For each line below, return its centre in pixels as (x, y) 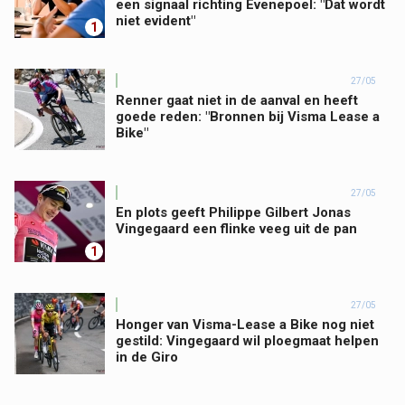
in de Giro (147, 357)
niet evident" (155, 21)
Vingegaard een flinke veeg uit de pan (236, 229)
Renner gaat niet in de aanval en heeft (237, 100)
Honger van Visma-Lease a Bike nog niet (245, 325)
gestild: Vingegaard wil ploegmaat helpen (247, 341)
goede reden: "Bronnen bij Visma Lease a (248, 117)
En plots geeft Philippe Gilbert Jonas (233, 212)
